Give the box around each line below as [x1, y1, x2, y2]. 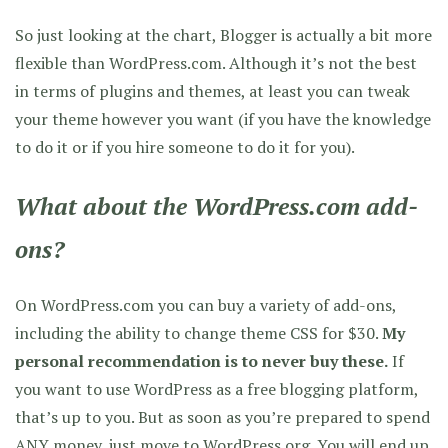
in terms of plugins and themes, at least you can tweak [15, 79, 410, 102]
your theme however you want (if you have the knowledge [15, 107, 431, 130]
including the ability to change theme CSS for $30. [15, 321, 382, 344]
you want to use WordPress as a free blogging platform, [15, 377, 418, 400]
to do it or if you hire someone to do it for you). [15, 135, 355, 158]
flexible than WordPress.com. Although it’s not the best [15, 51, 417, 74]
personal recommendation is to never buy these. [15, 349, 388, 372]
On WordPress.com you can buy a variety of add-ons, [15, 293, 396, 316]
